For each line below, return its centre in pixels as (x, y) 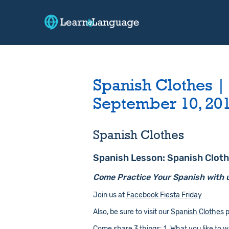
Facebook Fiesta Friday (164, 195)
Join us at (110, 195)
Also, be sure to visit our (132, 212)
